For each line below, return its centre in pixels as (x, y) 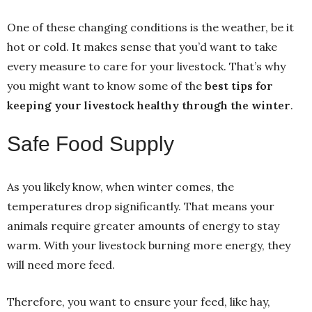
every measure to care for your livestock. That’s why (146, 66)
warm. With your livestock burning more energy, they (149, 245)
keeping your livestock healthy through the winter (149, 105)
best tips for (239, 85)
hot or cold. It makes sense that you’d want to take (142, 46)
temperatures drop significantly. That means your (141, 206)
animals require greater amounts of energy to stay (143, 225)
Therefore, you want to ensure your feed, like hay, (139, 301)
